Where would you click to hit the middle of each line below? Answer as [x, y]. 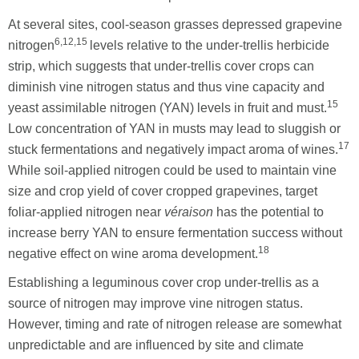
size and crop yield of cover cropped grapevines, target [163, 191]
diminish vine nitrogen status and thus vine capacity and [166, 87]
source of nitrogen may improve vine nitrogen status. [155, 303]
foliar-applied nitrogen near [86, 212]
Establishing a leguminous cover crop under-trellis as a [163, 282]
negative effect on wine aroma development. [133, 253]
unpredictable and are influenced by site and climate [156, 345]
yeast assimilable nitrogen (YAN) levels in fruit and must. [167, 107]
